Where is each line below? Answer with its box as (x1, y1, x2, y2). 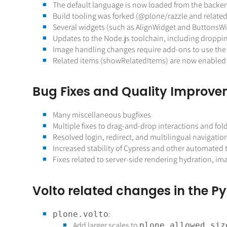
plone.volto (52, 209, 108, 219)
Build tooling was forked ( (52, 11, 138, 22)
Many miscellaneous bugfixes (52, 109, 151, 121)
